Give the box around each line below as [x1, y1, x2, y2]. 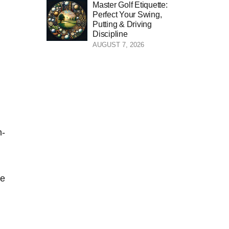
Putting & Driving [93, 19, 152, 29]
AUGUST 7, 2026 [93, 40, 144, 49]
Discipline [93, 29, 128, 38]
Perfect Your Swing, [93, 10, 162, 19]
